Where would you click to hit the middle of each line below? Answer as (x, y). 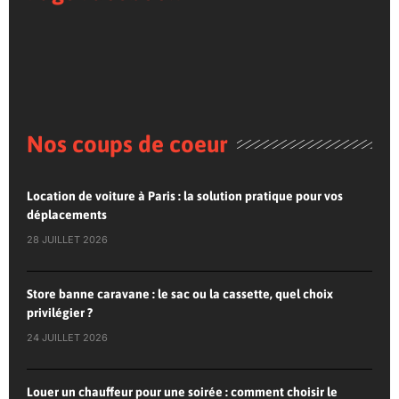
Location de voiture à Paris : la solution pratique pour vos (185, 196)
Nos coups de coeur (127, 145)
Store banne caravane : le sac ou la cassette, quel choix (180, 294)
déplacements (67, 215)
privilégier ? (60, 313)
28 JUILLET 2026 (67, 240)
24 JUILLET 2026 (67, 338)
